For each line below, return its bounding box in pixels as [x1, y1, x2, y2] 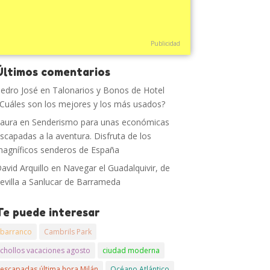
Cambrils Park [44, 227, 92, 237]
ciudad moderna [102, 245, 160, 256]
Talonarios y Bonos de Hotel [52, 84, 165, 96]
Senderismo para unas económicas [32, 116, 170, 128]
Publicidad [150, 39, 180, 48]
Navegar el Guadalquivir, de [63, 162, 171, 174]
